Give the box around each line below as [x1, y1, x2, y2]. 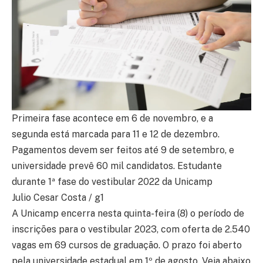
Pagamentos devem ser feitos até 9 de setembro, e [12, 144, 234, 156]
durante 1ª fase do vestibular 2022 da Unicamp [12, 176, 213, 187]
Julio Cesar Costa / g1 [12, 191, 104, 203]
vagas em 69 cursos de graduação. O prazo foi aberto [12, 239, 242, 251]
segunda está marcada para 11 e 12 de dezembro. [12, 128, 220, 140]
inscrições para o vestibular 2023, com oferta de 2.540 [12, 223, 250, 235]
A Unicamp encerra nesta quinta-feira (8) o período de [12, 207, 244, 219]
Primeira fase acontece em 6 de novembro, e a [12, 112, 213, 124]
